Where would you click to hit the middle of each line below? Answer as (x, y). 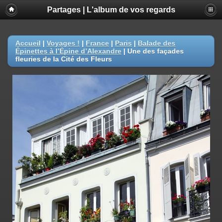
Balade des (157, 43)
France (97, 43)
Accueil (28, 43)
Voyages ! (63, 43)
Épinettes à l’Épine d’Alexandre (68, 51)
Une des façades (156, 51)
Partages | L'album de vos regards (111, 10)
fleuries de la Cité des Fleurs (64, 59)
